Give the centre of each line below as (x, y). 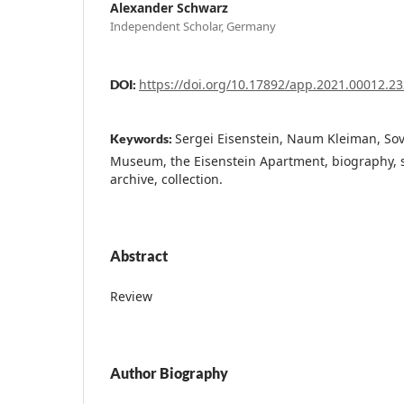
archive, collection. (166, 179)
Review (133, 296)
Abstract (139, 255)
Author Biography (169, 372)
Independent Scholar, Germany (193, 26)
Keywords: (142, 138)
